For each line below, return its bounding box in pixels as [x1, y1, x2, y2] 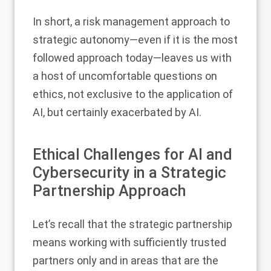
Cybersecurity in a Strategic [33, 163, 226, 181]
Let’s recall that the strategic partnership [33, 217, 232, 230]
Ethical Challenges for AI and [33, 145, 232, 163]
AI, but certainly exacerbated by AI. [33, 105, 201, 119]
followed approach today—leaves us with [33, 51, 232, 64]
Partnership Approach [33, 181, 186, 200]
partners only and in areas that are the [33, 253, 218, 267]
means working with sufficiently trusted [33, 235, 226, 249]
